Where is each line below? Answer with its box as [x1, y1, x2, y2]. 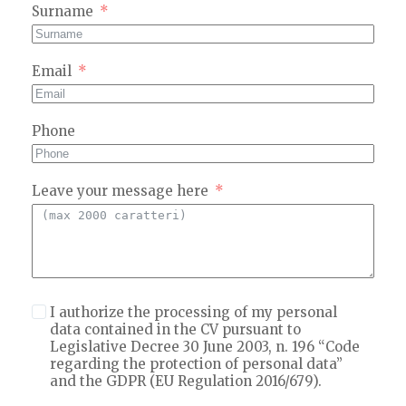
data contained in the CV [49, 320, 222, 338]
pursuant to [221, 320, 301, 338]
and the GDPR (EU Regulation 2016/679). [49, 372, 322, 390]
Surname [31, 2, 93, 20]
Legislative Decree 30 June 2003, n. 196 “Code [49, 337, 360, 355]
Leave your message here [31, 181, 208, 199]
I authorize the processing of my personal [49, 303, 337, 321]
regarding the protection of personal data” [49, 354, 343, 372]
